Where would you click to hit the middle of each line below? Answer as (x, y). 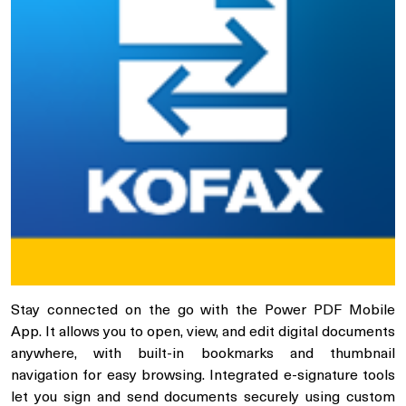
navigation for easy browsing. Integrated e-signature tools (203, 377)
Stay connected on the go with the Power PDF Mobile (203, 311)
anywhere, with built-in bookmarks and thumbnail (203, 355)
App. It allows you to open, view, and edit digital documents (203, 333)
